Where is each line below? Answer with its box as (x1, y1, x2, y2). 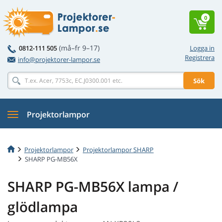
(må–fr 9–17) (59, 43, 100, 53)
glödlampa (7, 197, 78, 217)
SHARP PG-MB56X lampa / (7, 177, 178, 196)
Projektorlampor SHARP (83, 145, 154, 154)
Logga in (190, 44, 215, 53)
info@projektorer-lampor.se (18, 55, 100, 64)
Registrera (185, 53, 215, 62)
